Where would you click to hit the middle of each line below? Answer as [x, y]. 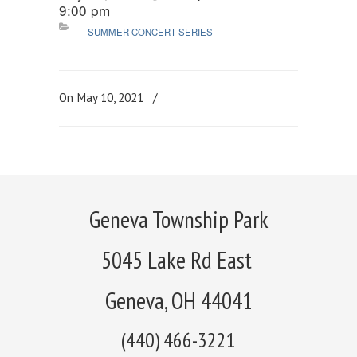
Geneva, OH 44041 [178, 301]
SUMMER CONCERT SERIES [150, 32]
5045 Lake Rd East [178, 260]
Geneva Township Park [178, 220]
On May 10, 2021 [103, 98]
